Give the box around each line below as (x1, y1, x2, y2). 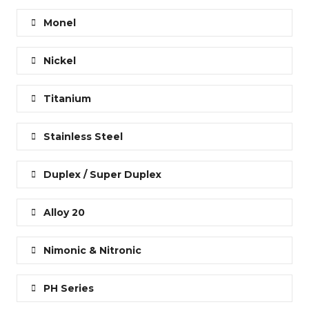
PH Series (43, 282, 94, 295)
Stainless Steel (43, 130, 123, 143)
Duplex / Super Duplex (43, 168, 161, 181)
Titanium (43, 92, 91, 106)
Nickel (43, 54, 76, 68)
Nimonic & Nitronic (43, 244, 141, 257)
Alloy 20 (43, 206, 85, 219)
